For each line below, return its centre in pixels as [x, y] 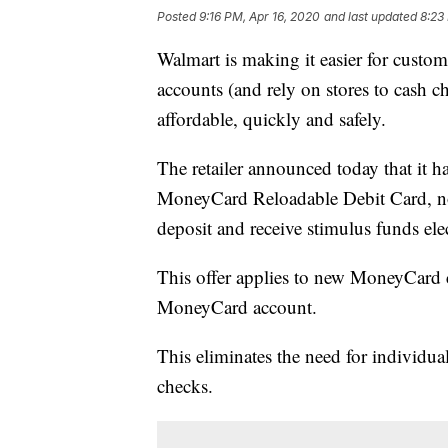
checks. [185, 386]
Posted [178, 17]
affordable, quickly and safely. [271, 119]
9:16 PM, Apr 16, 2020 [259, 17]
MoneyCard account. [237, 307]
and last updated [370, 17]
